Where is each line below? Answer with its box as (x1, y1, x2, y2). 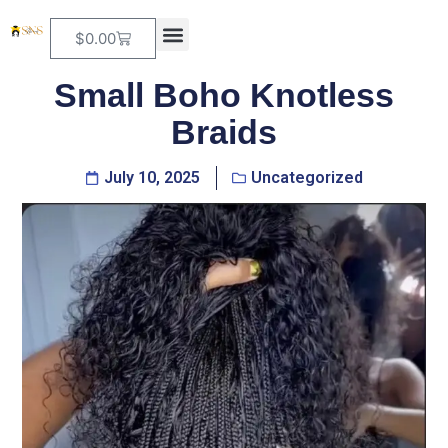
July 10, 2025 (104, 168, 200, 187)
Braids (171, 113, 277, 151)
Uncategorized (251, 168, 363, 187)
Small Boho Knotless (54, 76, 394, 114)
